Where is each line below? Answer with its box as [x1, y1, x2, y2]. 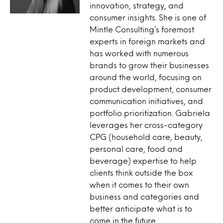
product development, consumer [90, 86, 212, 92]
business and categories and [90, 193, 199, 200]
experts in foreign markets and [90, 38, 205, 44]
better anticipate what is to [90, 205, 192, 212]
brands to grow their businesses [90, 62, 209, 68]
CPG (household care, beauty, [90, 133, 203, 140]
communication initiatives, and [90, 98, 203, 104]
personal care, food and [90, 145, 183, 152]
